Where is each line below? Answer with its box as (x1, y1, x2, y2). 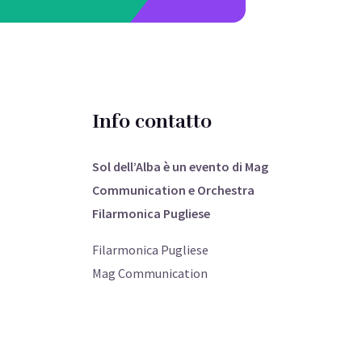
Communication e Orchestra (91, 181, 255, 198)
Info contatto (91, 108, 212, 133)
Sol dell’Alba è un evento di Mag (91, 158, 268, 175)
